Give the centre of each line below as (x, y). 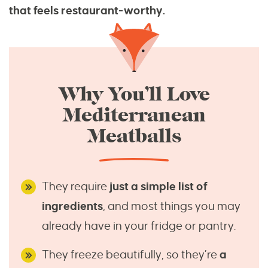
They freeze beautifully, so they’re (131, 255)
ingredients (72, 206)
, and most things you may (172, 206)
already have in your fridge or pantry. (139, 226)
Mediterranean (134, 115)
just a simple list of (157, 187)
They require (74, 187)
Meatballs (134, 136)
